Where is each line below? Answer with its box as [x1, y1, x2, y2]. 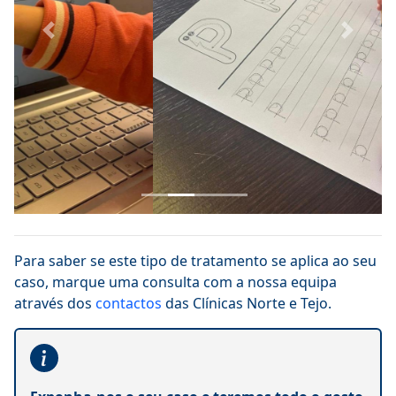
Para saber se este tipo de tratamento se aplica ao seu [14, 251, 377, 270]
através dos [14, 293, 95, 313]
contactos [95, 293, 165, 313]
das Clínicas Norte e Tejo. [165, 293, 331, 313]
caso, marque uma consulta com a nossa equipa [14, 272, 337, 292]
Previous [47, 29, 106, 49]
